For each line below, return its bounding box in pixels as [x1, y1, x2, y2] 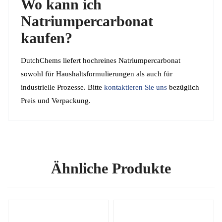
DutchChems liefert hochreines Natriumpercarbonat [21, 56, 180, 64]
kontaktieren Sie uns [104, 83, 167, 91]
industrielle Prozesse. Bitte [21, 83, 104, 91]
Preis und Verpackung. [21, 96, 91, 105]
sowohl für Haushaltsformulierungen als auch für [21, 69, 172, 78]
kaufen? [21, 29, 72, 46]
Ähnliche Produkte [51, 160, 171, 176]
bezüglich [167, 83, 199, 91]
